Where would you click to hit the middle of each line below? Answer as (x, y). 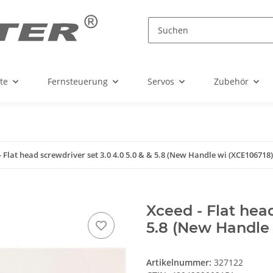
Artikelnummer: (180, 263)
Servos (161, 82)
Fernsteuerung (78, 82)
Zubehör (231, 82)
